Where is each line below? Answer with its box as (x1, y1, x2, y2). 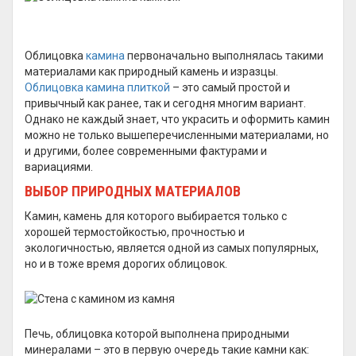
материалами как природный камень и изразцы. (25, 65, 278, 78)
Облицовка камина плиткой (25, 81, 170, 94)
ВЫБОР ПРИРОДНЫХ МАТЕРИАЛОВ (25, 183, 241, 199)
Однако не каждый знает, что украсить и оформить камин (25, 113, 330, 126)
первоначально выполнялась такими (125, 49, 323, 62)
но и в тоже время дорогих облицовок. (25, 257, 227, 270)
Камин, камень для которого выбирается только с (25, 210, 287, 222)
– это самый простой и (170, 81, 290, 94)
